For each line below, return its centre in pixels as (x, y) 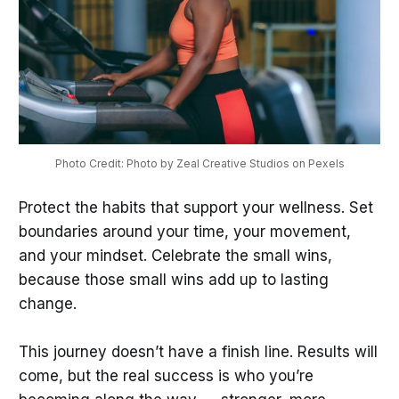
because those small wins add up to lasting (173, 280)
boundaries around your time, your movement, (184, 232)
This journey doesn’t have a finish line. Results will (198, 352)
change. (47, 304)
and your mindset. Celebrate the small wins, (175, 256)
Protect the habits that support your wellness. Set (195, 208)
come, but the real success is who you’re (166, 376)
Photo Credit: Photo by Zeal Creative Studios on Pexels (199, 164)
